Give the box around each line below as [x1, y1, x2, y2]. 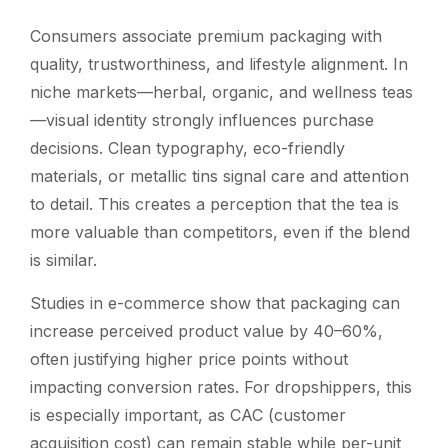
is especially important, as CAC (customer [30, 404, 346, 425]
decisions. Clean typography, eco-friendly [30, 137, 345, 158]
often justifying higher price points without [30, 348, 348, 369]
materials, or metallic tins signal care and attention [30, 165, 409, 186]
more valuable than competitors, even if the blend [30, 221, 410, 242]
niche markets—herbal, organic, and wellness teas [30, 81, 413, 102]
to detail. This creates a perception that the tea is [30, 193, 399, 214]
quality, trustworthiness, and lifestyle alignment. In [30, 53, 408, 74]
